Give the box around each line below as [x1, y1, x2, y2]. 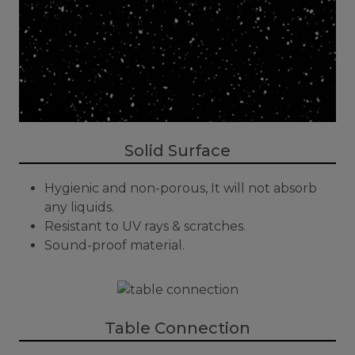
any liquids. [44, 199, 114, 215]
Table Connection [105, 318, 250, 338]
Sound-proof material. [44, 237, 185, 253]
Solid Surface [124, 140, 231, 160]
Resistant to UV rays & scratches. [44, 218, 246, 234]
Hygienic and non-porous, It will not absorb [44, 180, 317, 196]
